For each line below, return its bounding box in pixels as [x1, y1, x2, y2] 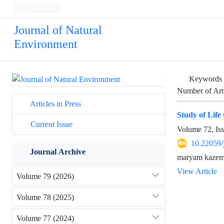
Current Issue [28, 119, 72, 129]
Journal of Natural [14, 23, 102, 37]
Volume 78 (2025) [16, 192, 74, 202]
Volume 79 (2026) [16, 171, 74, 181]
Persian [29, 5, 50, 12]
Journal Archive [30, 147, 85, 157]
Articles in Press [28, 99, 81, 109]
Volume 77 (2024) [16, 213, 74, 223]
